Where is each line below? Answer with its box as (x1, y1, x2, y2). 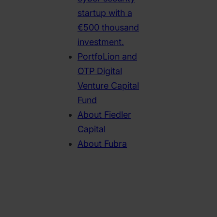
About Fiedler (77, 109, 131, 120)
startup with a (77, 8, 132, 18)
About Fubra (77, 139, 127, 149)
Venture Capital (77, 80, 139, 91)
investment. (77, 37, 124, 47)
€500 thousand (77, 22, 139, 33)
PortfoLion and (77, 51, 137, 62)
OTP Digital (77, 66, 122, 77)
